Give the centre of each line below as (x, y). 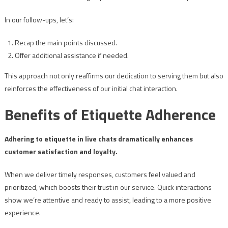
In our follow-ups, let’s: (39, 20)
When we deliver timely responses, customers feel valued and (100, 175)
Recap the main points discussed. (66, 43)
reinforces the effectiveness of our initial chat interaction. (91, 89)
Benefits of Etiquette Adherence (110, 115)
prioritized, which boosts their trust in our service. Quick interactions (108, 187)
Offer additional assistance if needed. (72, 55)
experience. (22, 213)
